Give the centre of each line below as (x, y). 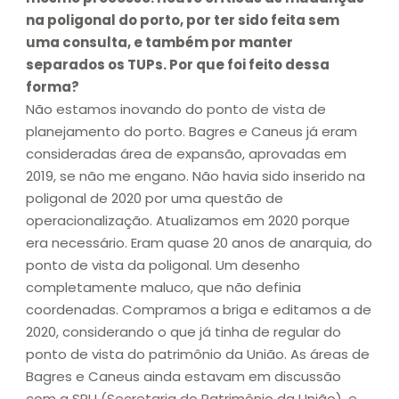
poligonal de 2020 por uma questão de (155, 198)
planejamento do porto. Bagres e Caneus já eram (191, 131)
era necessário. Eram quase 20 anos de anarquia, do (199, 242)
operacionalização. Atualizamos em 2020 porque (188, 220)
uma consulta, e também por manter (159, 42)
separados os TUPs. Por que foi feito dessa (178, 64)
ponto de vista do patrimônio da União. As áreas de (198, 354)
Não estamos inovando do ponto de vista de (176, 109)
